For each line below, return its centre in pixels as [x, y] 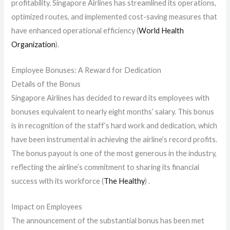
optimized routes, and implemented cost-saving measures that [114, 16]
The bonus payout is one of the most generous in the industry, [114, 153]
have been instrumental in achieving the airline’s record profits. [114, 139]
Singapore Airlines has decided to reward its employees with [111, 98]
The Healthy [124, 181]
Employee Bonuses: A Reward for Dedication [87, 70]
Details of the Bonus [46, 84]
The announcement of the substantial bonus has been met [108, 221]
